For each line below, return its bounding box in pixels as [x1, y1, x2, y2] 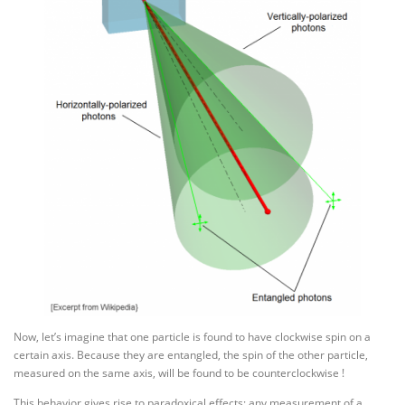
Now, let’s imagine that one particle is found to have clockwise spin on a [14, 329, 371, 345]
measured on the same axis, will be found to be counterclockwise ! [14, 365, 344, 381]
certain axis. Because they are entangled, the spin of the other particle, [14, 347, 368, 363]
